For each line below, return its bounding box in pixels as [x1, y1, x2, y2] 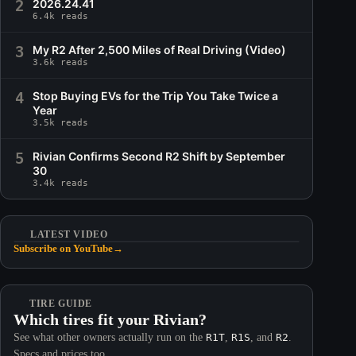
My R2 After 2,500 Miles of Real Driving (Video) [33, 43, 286, 57]
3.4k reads [33, 178, 88, 189]
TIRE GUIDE [29, 298, 92, 310]
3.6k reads [33, 57, 88, 68]
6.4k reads [33, 11, 88, 22]
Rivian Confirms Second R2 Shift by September [33, 149, 285, 164]
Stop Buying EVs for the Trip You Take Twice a [33, 89, 278, 103]
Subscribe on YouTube [14, 242, 113, 255]
